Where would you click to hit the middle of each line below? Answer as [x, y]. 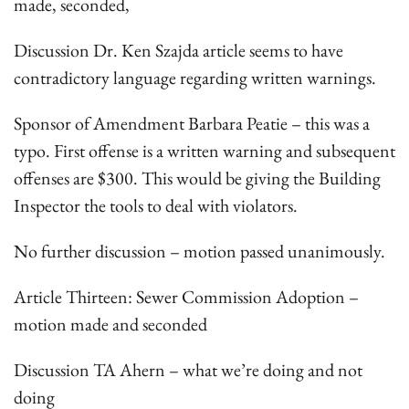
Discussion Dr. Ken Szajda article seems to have [178, 50]
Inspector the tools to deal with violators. [156, 205]
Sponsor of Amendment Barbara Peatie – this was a [192, 123]
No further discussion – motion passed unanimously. [199, 251]
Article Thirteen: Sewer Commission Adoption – [186, 296]
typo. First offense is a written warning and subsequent [204, 150]
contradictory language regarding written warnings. [195, 77]
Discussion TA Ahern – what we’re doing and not [188, 369]
